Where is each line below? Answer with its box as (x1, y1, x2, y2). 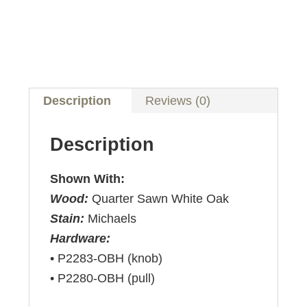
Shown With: (50, 172, 125, 186)
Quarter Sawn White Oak (92, 192, 230, 206)
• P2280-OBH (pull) (50, 271, 156, 286)
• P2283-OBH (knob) (50, 251, 163, 266)
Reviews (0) (145, 94, 211, 108)
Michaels (88, 212, 137, 226)
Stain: (50, 212, 88, 226)
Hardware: (50, 232, 111, 246)
